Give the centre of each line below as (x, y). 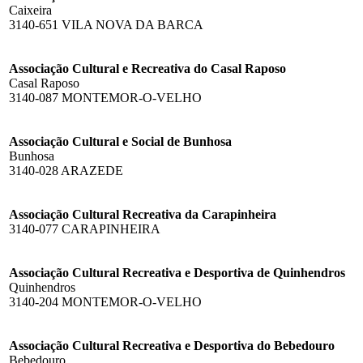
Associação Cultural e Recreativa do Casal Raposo (147, 68)
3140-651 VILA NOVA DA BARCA (106, 24)
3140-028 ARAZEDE (66, 170)
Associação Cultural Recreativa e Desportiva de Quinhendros (177, 272)
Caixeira (30, 10)
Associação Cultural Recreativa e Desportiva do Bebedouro (172, 345)
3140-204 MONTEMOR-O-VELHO (105, 301)
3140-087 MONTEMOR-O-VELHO (105, 97)
